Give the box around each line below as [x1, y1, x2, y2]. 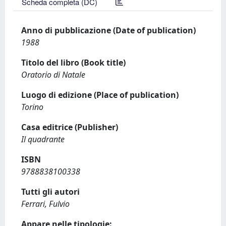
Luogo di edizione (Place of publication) [21, 89, 179, 100]
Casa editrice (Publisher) [21, 122, 118, 133]
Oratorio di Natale [21, 69, 85, 80]
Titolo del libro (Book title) [21, 57, 126, 68]
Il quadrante [21, 134, 65, 145]
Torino [21, 101, 43, 112]
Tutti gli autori [21, 186, 80, 197]
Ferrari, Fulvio [21, 198, 70, 209]
